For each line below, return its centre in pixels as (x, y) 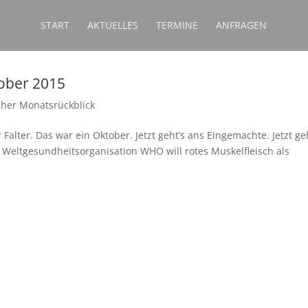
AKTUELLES (112, 25)
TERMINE (177, 25)
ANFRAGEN (241, 25)
